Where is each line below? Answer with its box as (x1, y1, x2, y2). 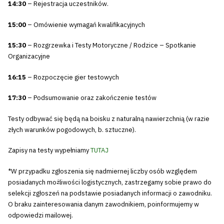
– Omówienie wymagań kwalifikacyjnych (26, 20, 145, 29)
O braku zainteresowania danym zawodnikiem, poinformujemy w (8, 199, 199, 208)
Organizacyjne (8, 52, 50, 60)
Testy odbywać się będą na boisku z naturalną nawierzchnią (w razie (8, 114, 209, 123)
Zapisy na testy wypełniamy (8, 146, 90, 154)
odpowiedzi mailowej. (8, 210, 73, 219)
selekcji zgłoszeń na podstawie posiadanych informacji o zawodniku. (8, 188, 212, 197)
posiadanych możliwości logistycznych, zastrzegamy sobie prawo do (8, 177, 211, 186)
